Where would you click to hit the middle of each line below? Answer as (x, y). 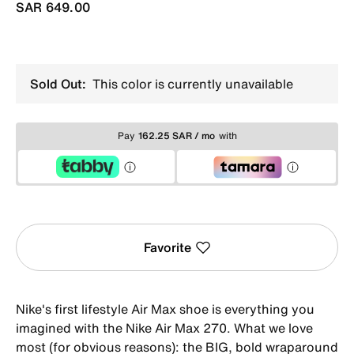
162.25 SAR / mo (176, 136)
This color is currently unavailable (191, 83)
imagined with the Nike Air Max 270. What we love (164, 328)
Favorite (167, 247)
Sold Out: (58, 83)
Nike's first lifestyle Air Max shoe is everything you (165, 309)
